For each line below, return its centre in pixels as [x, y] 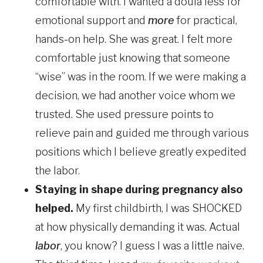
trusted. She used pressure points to [124, 114]
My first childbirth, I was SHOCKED [158, 208]
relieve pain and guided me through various [142, 133]
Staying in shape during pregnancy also [139, 190]
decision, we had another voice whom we [135, 96]
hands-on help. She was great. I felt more [134, 39]
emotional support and [92, 21]
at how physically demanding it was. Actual [138, 227]
